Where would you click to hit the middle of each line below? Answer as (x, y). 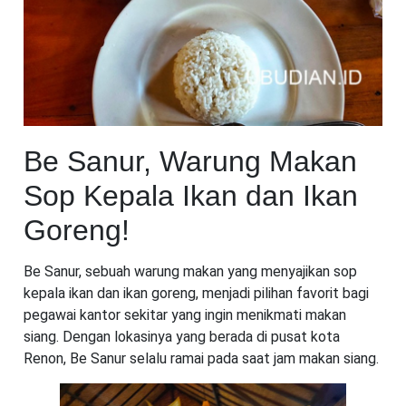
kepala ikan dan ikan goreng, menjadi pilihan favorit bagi (196, 293)
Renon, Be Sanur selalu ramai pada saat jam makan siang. (201, 358)
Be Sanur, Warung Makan (190, 161)
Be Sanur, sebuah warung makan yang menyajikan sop (190, 271)
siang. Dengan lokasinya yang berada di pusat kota (182, 337)
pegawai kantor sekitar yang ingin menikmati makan (185, 315)
